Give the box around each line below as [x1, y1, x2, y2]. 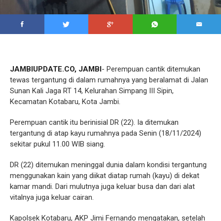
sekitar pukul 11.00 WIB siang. [10, 140, 105, 149]
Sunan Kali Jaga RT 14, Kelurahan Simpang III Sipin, [10, 86, 174, 96]
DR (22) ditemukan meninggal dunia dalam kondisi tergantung [10, 160, 207, 170]
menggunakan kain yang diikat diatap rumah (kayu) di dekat [10, 171, 199, 181]
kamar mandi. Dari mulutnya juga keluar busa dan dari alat [10, 182, 195, 191]
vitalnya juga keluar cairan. [10, 193, 94, 202]
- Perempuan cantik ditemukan [102, 65, 200, 74]
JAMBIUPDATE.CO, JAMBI [10, 65, 102, 74]
